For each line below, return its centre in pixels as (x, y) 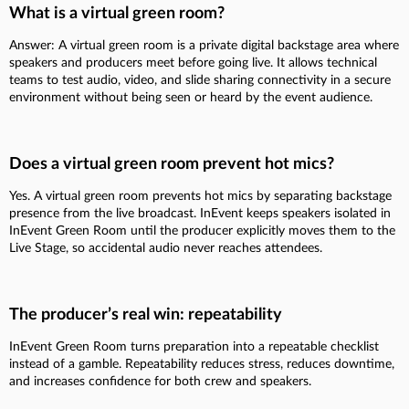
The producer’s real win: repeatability (146, 315)
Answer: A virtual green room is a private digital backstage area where (204, 45)
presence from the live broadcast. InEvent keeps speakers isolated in (200, 213)
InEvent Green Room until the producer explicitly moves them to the (202, 231)
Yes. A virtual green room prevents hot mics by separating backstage (200, 196)
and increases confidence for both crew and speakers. (160, 381)
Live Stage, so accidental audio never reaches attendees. (166, 248)
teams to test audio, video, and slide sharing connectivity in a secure (200, 80)
